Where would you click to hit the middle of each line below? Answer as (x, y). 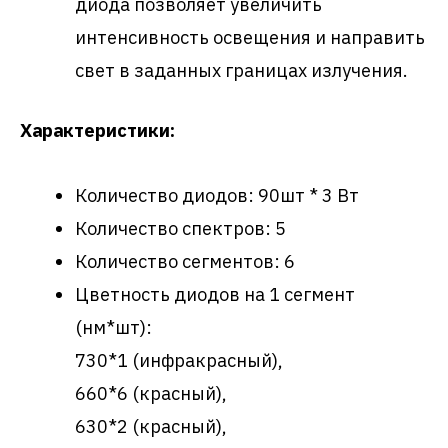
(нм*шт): (113, 326)
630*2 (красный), (150, 425)
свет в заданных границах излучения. (241, 69)
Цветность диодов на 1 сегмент (214, 293)
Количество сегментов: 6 (184, 260)
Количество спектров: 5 (180, 227)
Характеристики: (97, 129)
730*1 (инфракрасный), (178, 359)
